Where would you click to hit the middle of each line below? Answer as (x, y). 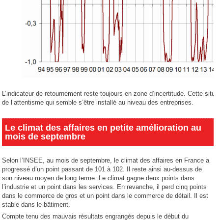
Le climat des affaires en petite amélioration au (103, 128)
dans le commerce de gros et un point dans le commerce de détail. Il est (105, 196)
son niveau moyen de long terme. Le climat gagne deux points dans (98, 178)
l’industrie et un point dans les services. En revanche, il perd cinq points (105, 187)
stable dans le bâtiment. (36, 205)
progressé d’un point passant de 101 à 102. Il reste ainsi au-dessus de (102, 169)
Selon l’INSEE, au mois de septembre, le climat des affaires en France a (106, 161)
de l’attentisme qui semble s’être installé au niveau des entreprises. (98, 103)
